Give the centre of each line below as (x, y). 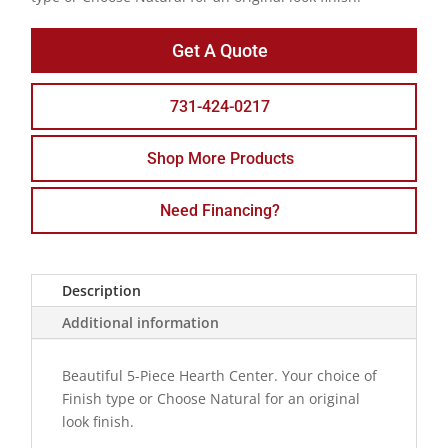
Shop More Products (220, 159)
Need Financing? (220, 211)
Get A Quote (219, 51)
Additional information (141, 323)
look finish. (98, 422)
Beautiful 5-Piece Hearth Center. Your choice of (220, 376)
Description (102, 291)
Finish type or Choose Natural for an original (211, 399)
